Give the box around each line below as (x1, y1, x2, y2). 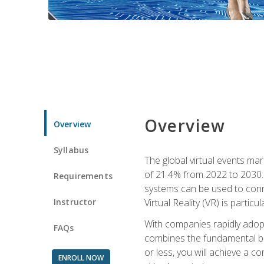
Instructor (54, 196, 97, 207)
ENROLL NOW (58, 252, 104, 263)
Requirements (54, 170, 113, 181)
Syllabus (54, 144, 89, 156)
